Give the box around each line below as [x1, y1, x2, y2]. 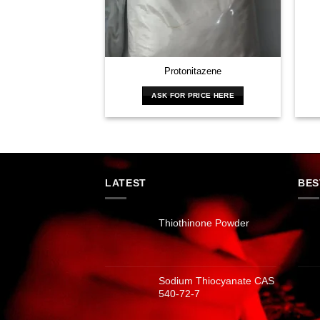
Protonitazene [164, 66, 222, 76]
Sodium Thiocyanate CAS [159, 274, 274, 286]
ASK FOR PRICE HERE [151, 91, 234, 99]
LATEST [105, 176, 147, 189]
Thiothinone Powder [159, 216, 249, 229]
